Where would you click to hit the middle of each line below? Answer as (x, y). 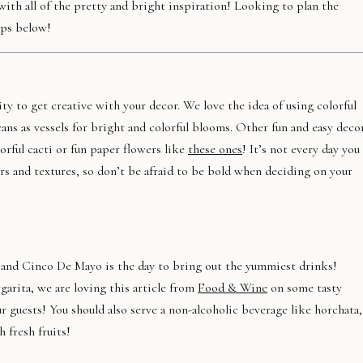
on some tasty (305, 288)
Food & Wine (233, 288)
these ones (215, 149)
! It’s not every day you (301, 149)
